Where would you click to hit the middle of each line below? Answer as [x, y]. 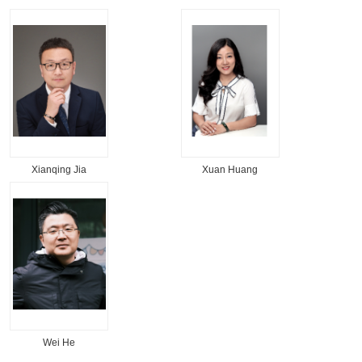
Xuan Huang [230, 170]
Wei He [59, 343]
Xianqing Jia [59, 170]
